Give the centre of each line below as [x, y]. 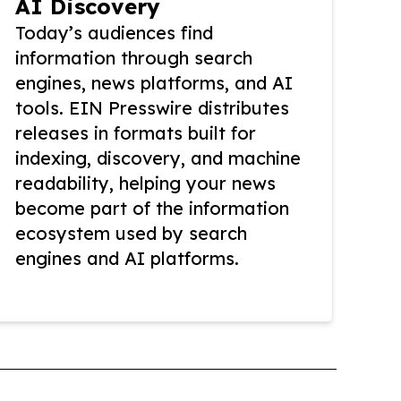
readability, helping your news [145, 183]
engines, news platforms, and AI [154, 83]
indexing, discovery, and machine [158, 158]
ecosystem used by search [131, 233]
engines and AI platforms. [127, 258]
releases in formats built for [136, 133]
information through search [134, 58]
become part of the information [152, 208]
